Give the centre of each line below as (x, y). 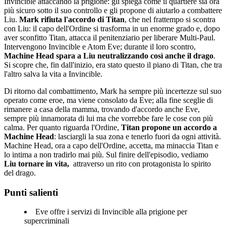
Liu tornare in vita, (37, 163)
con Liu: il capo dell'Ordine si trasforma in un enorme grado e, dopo (112, 28)
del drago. (20, 173)
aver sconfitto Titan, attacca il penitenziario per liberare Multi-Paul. (110, 37)
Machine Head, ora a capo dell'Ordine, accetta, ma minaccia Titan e (111, 145)
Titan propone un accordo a (169, 127)
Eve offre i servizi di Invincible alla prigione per (111, 212)
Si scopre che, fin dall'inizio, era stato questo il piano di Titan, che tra (113, 65)
